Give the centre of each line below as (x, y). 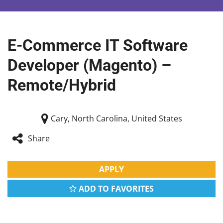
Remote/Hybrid (62, 85)
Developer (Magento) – (89, 65)
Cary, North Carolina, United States (116, 118)
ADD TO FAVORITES (115, 189)
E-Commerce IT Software (98, 46)
